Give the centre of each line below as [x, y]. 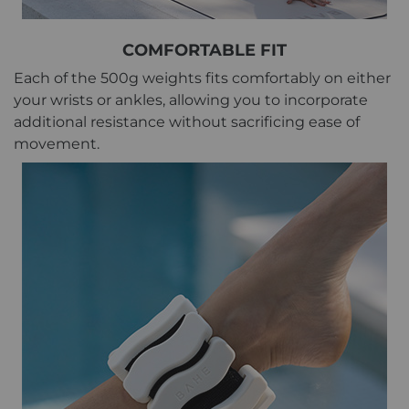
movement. [58, 143]
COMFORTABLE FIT [204, 50]
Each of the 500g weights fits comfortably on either [202, 78]
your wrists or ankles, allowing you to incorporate [191, 100]
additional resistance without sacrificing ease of [187, 121]
